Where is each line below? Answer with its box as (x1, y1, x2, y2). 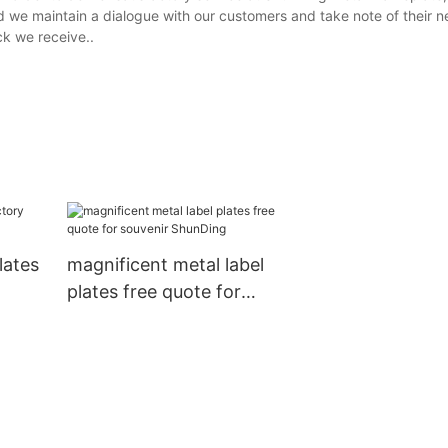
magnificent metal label (66, 254, 264, 276)
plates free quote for (66, 281, 241, 303)
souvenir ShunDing (66, 308, 226, 330)
